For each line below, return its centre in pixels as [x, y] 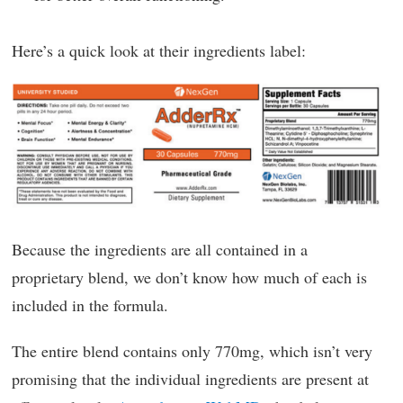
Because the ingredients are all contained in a [160, 249]
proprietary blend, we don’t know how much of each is [189, 277]
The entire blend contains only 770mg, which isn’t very [192, 351]
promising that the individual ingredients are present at [190, 379]
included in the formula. [90, 305]
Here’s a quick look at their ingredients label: [159, 51]
